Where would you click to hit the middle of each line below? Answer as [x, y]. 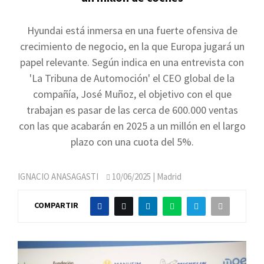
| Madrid [166, 176]
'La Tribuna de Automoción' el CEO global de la [132, 78]
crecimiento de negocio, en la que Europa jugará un [132, 46]
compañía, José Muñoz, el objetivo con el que [132, 94]
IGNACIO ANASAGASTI [58, 176]
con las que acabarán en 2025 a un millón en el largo [132, 126]
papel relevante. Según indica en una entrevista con [132, 62]
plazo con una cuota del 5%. [132, 142]
